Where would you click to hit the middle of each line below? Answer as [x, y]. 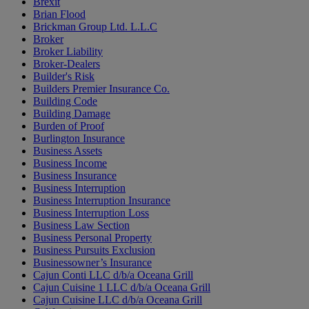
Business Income [70, 163]
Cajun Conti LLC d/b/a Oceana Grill [113, 275]
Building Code [65, 101]
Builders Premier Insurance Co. [101, 89]
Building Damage [72, 114]
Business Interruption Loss [91, 213]
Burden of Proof [69, 126]
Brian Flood [59, 14]
